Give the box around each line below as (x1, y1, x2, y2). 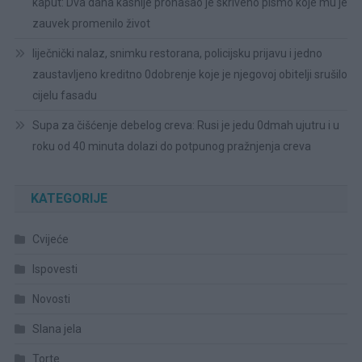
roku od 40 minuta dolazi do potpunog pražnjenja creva (32, 139, 311, 153)
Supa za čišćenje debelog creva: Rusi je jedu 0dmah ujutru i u (32, 118, 339, 132)
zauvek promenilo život (32, 16, 150, 30)
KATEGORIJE (30, 190, 107, 206)
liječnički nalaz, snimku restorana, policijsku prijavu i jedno (32, 46, 322, 60)
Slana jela (32, 322, 82, 335)
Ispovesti (32, 262, 78, 276)
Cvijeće (32, 232, 69, 246)
